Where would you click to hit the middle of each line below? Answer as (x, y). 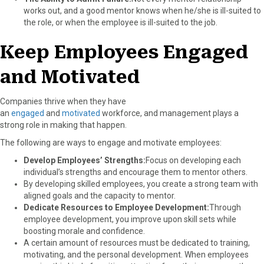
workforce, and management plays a (169, 113)
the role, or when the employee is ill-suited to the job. (121, 22)
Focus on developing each (193, 160)
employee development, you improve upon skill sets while (130, 219)
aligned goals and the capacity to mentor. (100, 195)
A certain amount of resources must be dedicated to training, (137, 242)
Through (225, 207)
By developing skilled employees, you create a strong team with (141, 184)
